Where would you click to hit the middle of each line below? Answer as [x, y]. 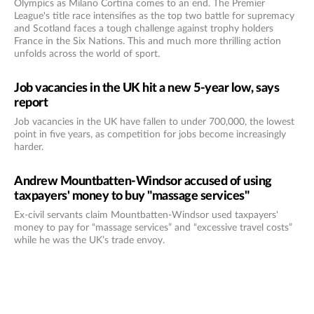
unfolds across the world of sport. [87, 54]
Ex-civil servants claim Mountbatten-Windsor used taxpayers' [146, 215]
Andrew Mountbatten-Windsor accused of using [143, 181]
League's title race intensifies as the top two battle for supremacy [154, 16]
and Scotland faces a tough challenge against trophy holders [144, 28]
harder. [29, 147]
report [31, 103]
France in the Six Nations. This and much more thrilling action [148, 41]
